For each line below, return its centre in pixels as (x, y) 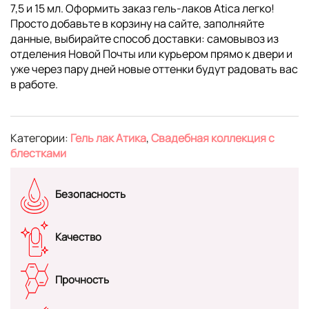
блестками (38, 153)
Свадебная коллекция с (213, 138)
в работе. (34, 84)
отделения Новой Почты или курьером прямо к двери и (151, 54)
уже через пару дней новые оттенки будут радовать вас (154, 69)
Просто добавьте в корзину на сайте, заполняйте (137, 24)
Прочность (82, 279)
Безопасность (90, 194)
